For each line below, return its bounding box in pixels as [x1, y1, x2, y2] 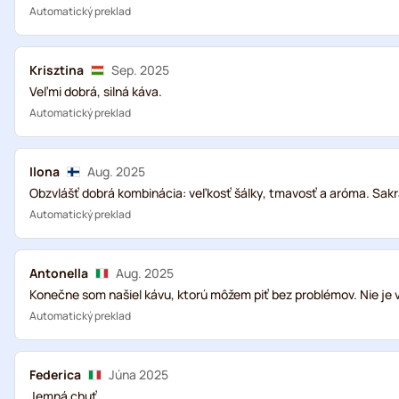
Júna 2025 [109, 366, 168, 383]
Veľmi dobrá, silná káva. [29, 83, 162, 100]
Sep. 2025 [111, 61, 169, 78]
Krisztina [29, 61, 84, 78]
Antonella [29, 265, 88, 281]
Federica [29, 366, 81, 383]
